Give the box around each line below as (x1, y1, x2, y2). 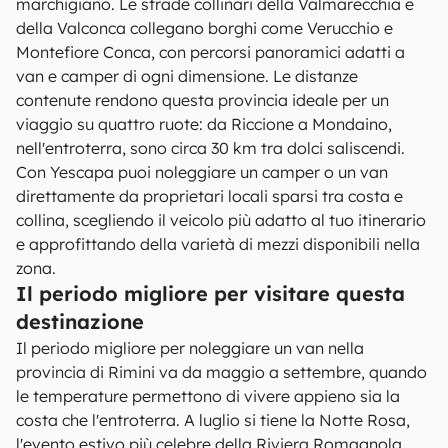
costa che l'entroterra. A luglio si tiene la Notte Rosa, (16, 410, 410, 430)
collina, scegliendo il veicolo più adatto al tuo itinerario (16, 210, 426, 230)
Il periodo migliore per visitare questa (16, 281, 405, 306)
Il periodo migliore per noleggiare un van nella (16, 338, 364, 358)
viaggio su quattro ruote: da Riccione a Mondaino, (16, 114, 392, 134)
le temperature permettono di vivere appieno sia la (16, 386, 400, 406)
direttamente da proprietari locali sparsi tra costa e (16, 186, 403, 206)
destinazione (16, 309, 144, 334)
